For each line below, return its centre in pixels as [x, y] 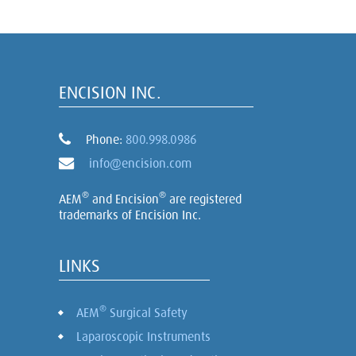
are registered [204, 199]
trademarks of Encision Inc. [130, 215]
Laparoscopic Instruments [143, 336]
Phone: [104, 139]
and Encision [124, 199]
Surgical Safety [147, 312]
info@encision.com [140, 163]
